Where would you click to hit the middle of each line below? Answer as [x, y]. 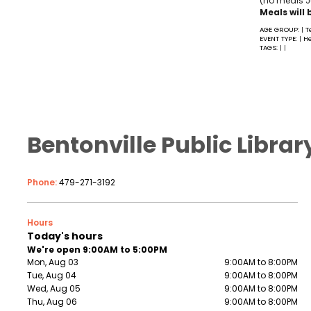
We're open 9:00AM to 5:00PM [97, 250]
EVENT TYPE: [279, 39]
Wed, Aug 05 [54, 289]
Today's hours [65, 236]
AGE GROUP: [280, 30]
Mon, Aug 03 [53, 262]
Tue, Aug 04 [52, 276]
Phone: [43, 183]
